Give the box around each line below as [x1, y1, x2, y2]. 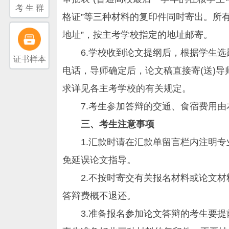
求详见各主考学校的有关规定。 [62, 83, 191, 94]
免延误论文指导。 [62, 155, 136, 166]
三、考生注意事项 [62, 119, 154, 130]
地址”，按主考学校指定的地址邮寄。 [62, 30, 213, 40]
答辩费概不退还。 [62, 191, 136, 201]
